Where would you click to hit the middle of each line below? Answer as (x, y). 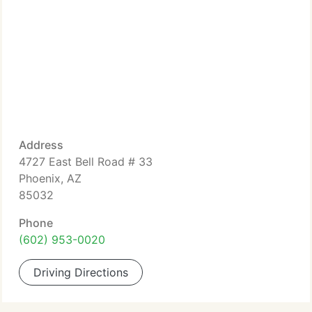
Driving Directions (81, 272)
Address (41, 145)
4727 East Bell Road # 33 (86, 162)
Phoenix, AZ (50, 178)
